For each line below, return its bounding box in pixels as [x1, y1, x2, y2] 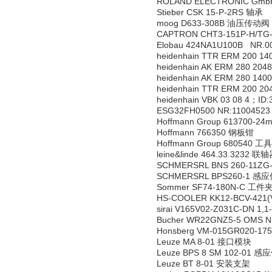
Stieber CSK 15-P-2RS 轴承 [157, 7, 263, 17]
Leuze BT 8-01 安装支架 [157, 259, 250, 268]
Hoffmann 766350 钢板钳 [157, 127, 254, 137]
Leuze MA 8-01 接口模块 [157, 237, 251, 246]
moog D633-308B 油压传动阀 [157, 18, 270, 28]
